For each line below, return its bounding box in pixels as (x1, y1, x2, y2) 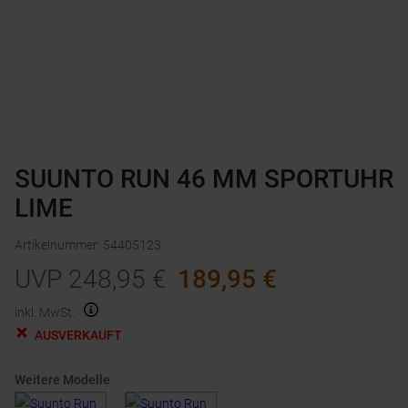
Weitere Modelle (15, 372, 110, 388)
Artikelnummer (15, 238, 97, 253)
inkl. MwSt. (15, 305, 75, 321)
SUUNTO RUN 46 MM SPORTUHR (15, 164, 393, 195)
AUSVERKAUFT (35, 328, 122, 343)
